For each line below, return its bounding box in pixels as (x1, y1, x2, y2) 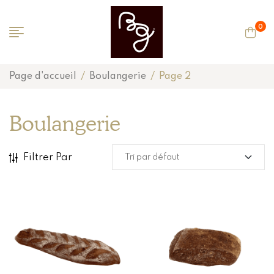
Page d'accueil (9, 72, 76, 81)
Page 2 (159, 72, 191, 81)
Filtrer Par (23, 152, 72, 163)
